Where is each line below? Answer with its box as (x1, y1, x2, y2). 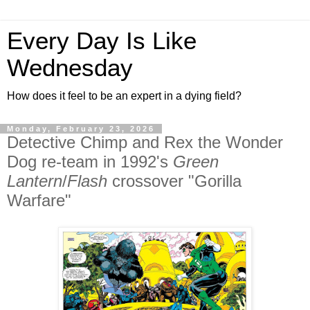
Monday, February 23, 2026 (7, 125, 155, 133)
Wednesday (7, 55, 133, 81)
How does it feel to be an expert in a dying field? (7, 90, 241, 102)
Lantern (7, 172, 62, 190)
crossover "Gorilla (107, 172, 241, 190)
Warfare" (7, 191, 71, 210)
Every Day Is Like (7, 28, 197, 54)
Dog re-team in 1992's (7, 152, 173, 171)
